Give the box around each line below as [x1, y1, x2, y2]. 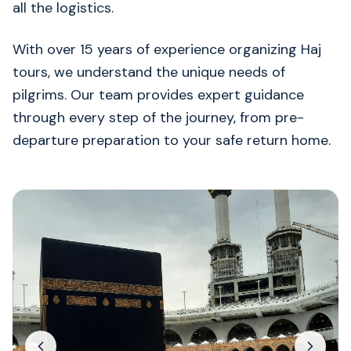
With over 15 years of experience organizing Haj [13, 40, 321, 59]
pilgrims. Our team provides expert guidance [13, 85, 304, 104]
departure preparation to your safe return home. [13, 131, 331, 150]
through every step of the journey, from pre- [13, 108, 304, 127]
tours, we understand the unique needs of [13, 63, 285, 81]
